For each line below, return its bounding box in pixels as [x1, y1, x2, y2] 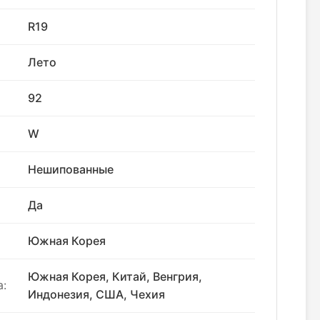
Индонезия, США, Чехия [28, 287, 165, 301]
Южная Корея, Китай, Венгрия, [28, 269, 202, 284]
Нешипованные [28, 162, 114, 176]
